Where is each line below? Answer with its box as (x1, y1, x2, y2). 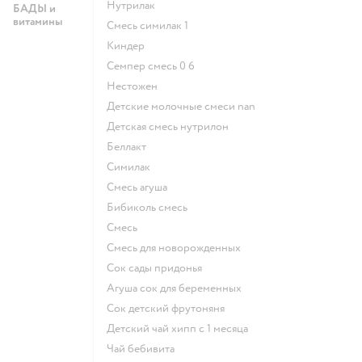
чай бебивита (114, 341, 175, 356)
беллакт (114, 139, 146, 154)
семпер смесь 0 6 (114, 58, 195, 73)
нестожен (116, 78, 158, 93)
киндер (114, 38, 145, 53)
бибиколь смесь (114, 200, 187, 214)
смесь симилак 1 (114, 18, 188, 32)
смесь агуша (114, 179, 167, 194)
